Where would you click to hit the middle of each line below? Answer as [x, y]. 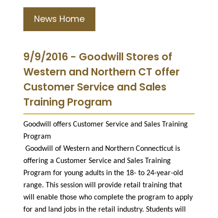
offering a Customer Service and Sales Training [97, 161]
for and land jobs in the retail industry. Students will [105, 209]
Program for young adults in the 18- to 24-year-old [103, 173]
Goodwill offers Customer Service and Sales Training [106, 124]
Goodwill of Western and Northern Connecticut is [103, 149]
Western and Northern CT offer [101, 72]
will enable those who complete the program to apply [108, 197]
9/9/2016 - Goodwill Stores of [98, 56]
